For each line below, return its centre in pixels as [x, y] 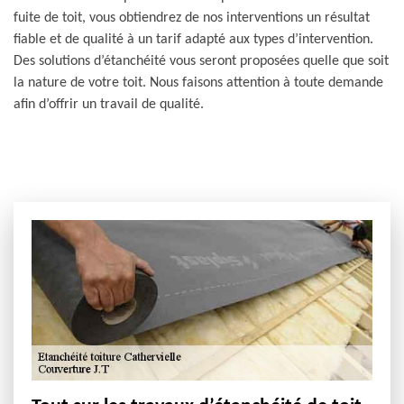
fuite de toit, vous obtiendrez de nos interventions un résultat [192, 18]
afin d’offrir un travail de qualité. [109, 105]
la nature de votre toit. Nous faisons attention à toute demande [198, 83]
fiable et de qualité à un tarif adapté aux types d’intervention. [193, 40]
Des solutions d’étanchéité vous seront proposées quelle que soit [201, 61]
